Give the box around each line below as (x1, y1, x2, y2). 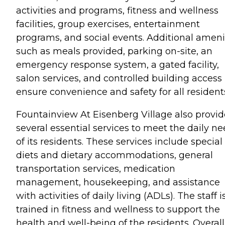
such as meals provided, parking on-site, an (16, 45, 212, 57)
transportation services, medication (16, 163, 175, 174)
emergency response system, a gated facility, (16, 59, 219, 70)
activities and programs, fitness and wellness (16, 5, 218, 16)
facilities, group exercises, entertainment (16, 18, 200, 30)
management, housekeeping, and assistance (16, 176, 220, 188)
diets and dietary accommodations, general (16, 149, 213, 161)
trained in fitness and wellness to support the (16, 203, 220, 215)
